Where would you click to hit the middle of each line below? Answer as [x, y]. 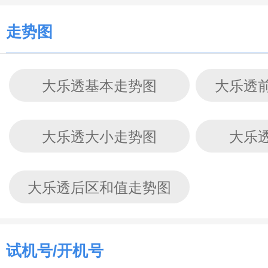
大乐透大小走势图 [100, 137]
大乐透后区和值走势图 [100, 188]
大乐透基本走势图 [100, 86]
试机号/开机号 [55, 251]
